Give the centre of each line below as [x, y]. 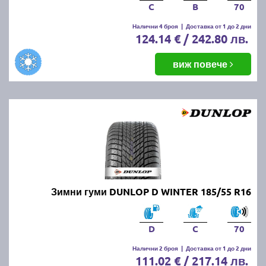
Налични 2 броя [155, 248]
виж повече [201, 64]
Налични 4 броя [155, 26]
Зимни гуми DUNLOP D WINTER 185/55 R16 [151, 191]
